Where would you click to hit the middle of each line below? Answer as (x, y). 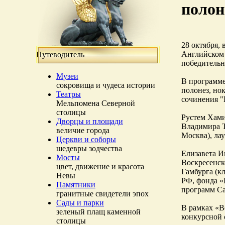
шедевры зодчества (89, 148)
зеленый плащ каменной (98, 212)
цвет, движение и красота (100, 166)
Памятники (76, 185)
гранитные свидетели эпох (102, 194)
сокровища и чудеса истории (106, 85)
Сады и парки (80, 203)
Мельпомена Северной (96, 103)
